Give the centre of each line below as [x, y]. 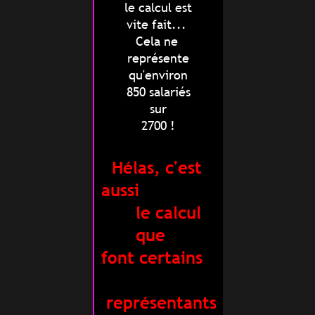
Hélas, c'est [156, 168]
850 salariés [158, 92]
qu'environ [158, 75]
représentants [159, 303]
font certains [152, 258]
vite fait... [158, 25]
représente [158, 58]
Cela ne [158, 41]
